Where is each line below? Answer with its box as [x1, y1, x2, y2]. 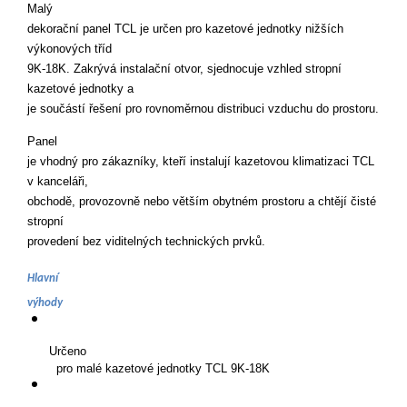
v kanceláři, [27, 174, 92, 188]
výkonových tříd [27, 43, 115, 56]
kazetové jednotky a [27, 83, 137, 96]
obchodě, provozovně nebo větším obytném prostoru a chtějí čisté [27, 194, 376, 208]
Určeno [49, 345, 90, 359]
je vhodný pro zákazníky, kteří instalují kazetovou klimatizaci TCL [27, 154, 374, 168]
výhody [27, 297, 63, 310]
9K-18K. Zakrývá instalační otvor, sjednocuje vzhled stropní [27, 63, 342, 76]
